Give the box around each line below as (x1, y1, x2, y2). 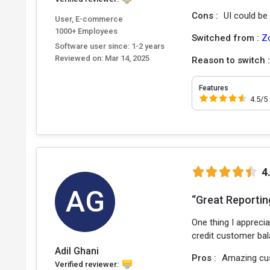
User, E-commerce (55, 14, 123, 24)
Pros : (192, 253, 219, 263)
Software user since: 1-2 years (55, 41, 165, 51)
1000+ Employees (55, 26, 118, 36)
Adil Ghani (55, 245, 99, 257)
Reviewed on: (55, 53, 103, 63)
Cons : (192, 10, 221, 21)
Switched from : (192, 32, 262, 43)
